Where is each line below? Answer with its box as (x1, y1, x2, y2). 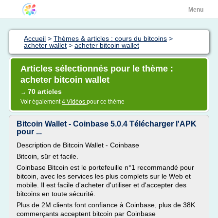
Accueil (24, 35, 46, 42)
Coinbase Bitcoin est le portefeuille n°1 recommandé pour (17, 163, 194, 171)
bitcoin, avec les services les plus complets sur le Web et (17, 172, 191, 180)
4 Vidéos (62, 98, 87, 105)
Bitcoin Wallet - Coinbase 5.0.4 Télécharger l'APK (17, 120, 197, 128)
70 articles (28, 88, 62, 95)
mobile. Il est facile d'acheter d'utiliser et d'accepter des (17, 181, 186, 189)
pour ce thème (87, 98, 125, 105)
